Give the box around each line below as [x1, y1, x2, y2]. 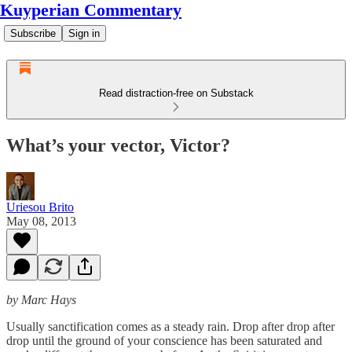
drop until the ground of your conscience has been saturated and [6, 333, 322, 347]
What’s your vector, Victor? [6, 134, 230, 156]
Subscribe [10, 27, 56, 39]
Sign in [68, 27, 100, 39]
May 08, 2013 [6, 214, 76, 228]
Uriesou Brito [6, 200, 74, 214]
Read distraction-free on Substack [98, 87, 254, 99]
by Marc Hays [6, 292, 76, 306]
